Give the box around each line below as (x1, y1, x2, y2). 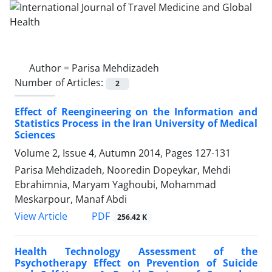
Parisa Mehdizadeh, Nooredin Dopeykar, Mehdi (15, 163, 231, 177)
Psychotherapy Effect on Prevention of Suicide (15, 256, 257, 270)
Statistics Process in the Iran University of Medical (15, 117, 257, 131)
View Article (15, 209, 67, 223)
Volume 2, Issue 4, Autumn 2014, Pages (15, 146, 195, 160)
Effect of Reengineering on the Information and (15, 105, 257, 119)
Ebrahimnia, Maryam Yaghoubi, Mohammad (15, 178, 216, 192)
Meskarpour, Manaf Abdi (15, 192, 127, 206)
